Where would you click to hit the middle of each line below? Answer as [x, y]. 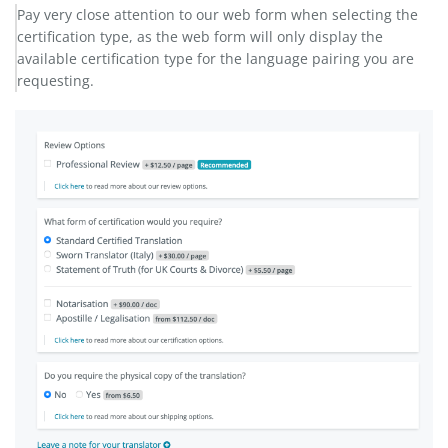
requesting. [57, 81]
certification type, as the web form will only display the [200, 37]
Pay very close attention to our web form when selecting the [217, 15]
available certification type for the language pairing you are [215, 59]
